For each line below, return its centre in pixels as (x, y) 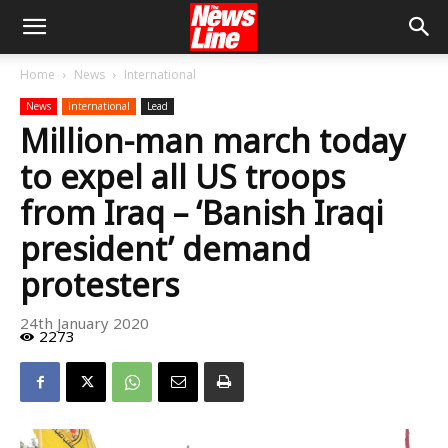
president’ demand (165, 248)
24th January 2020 (84, 323)
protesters (99, 284)
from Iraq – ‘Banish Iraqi (201, 212)
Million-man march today (212, 140)
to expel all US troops (182, 176)
